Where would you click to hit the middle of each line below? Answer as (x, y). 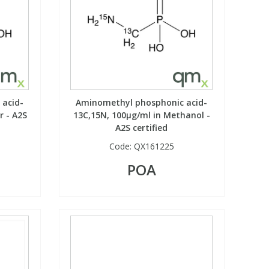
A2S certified (142, 128)
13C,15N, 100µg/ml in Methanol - (141, 115)
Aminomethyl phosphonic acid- (142, 103)
